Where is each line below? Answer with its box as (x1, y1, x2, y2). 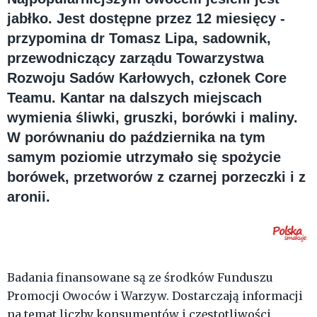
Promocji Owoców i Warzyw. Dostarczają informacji (7, 289, 303, 304)
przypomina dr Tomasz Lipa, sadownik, (7, 30, 271, 47)
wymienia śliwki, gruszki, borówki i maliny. (7, 110, 298, 126)
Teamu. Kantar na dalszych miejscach (7, 90, 262, 106)
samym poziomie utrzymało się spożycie (7, 149, 281, 166)
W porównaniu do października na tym (7, 129, 265, 146)
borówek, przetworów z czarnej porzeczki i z (7, 169, 306, 185)
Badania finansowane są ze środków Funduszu (7, 270, 273, 285)
